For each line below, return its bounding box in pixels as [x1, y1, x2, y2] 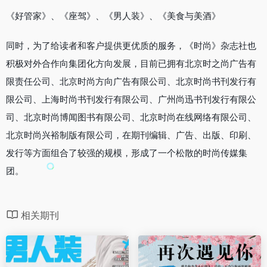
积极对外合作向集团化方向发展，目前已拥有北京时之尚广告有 [6, 58, 256, 69]
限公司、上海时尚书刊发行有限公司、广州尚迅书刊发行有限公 [6, 94, 256, 105]
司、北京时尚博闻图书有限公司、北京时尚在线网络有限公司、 [6, 111, 256, 123]
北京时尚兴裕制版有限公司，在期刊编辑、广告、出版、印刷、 [6, 129, 256, 141]
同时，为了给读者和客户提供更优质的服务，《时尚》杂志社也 [6, 40, 256, 51]
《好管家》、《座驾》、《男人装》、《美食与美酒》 [6, 10, 221, 21]
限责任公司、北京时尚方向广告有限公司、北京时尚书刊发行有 [6, 76, 256, 87]
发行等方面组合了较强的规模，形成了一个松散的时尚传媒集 [6, 147, 247, 159]
